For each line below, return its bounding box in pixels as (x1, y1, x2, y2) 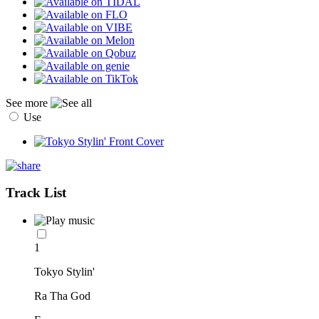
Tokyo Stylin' (34, 266, 95, 278)
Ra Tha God (34, 290, 90, 303)
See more (6, 96, 51, 109)
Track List (6, 185, 66, 201)
